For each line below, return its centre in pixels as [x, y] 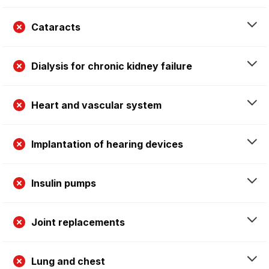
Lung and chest [68, 261]
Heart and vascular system [96, 105]
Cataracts [56, 27]
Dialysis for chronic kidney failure [112, 66]
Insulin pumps [64, 183]
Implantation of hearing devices [107, 144]
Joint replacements [78, 222]
